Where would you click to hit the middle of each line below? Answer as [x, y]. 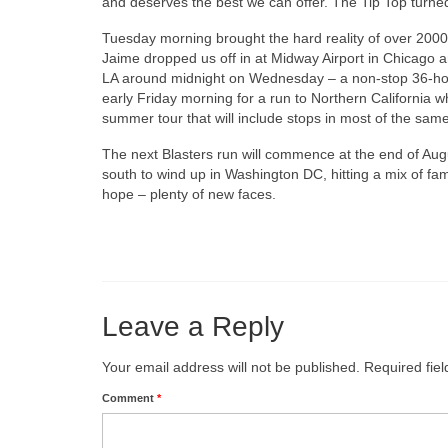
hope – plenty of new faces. [189, 194]
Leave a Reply [193, 326]
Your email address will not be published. [231, 367]
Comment [129, 398]
